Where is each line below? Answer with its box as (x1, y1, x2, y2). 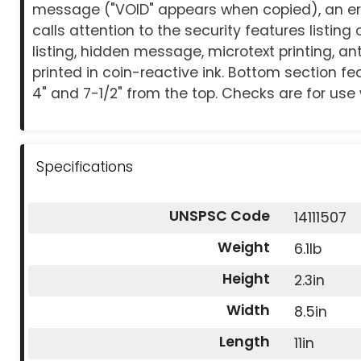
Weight (218, 238, 271, 258)
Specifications (36, 157, 133, 177)
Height (222, 269, 271, 289)
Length (219, 332, 271, 352)
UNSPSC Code (169, 206, 271, 226)
